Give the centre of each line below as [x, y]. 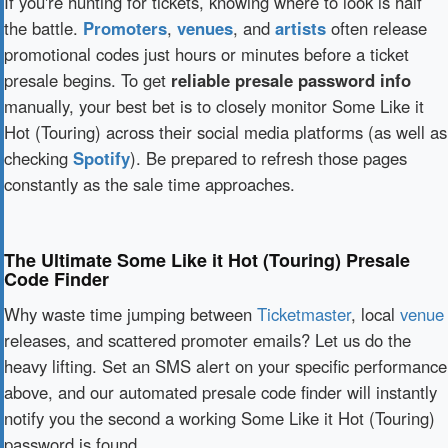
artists [300, 28]
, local [375, 314]
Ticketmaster [304, 314]
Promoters [125, 28]
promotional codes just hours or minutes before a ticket [206, 54]
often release [376, 28]
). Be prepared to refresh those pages [268, 158]
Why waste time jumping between [130, 314]
